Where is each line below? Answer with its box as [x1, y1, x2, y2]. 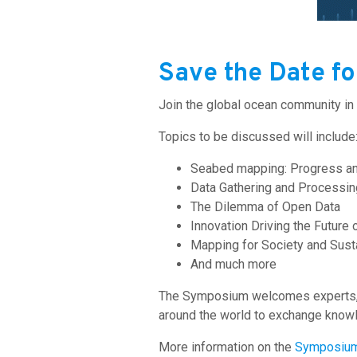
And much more [190, 257, 277, 272]
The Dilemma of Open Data [190, 199, 340, 214]
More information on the [159, 339, 295, 355]
